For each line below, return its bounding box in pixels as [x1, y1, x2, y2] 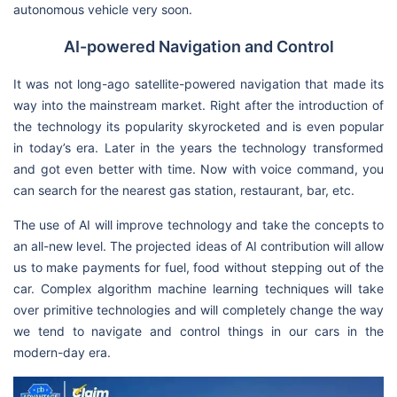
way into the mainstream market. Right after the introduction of [13, 97, 384, 113]
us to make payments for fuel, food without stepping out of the [13, 259, 384, 275]
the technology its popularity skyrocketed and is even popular [13, 118, 384, 134]
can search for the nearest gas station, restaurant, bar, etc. [13, 182, 354, 198]
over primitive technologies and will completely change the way [13, 301, 384, 317]
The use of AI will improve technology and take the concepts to [13, 216, 384, 232]
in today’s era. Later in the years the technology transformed [13, 139, 384, 155]
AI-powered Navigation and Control [63, 36, 334, 56]
